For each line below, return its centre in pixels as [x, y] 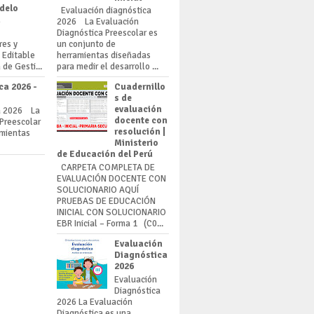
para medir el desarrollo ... [108, 67]
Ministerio [137, 143]
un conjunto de [86, 45]
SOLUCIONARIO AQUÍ [99, 190]
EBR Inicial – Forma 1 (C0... [110, 223]
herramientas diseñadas [104, 56]
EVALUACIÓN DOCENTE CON [111, 178]
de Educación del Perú [105, 155]
